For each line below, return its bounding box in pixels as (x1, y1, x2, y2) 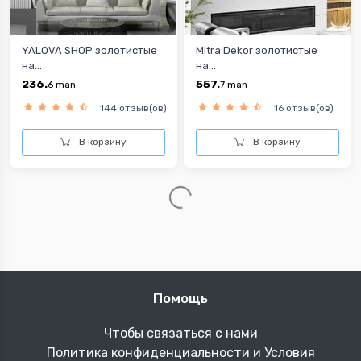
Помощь (153, 290, 208, 307)
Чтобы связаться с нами (103, 326, 258, 342)
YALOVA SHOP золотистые (22, 44, 157, 56)
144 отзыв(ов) (100, 102, 167, 114)
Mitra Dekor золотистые (196, 44, 317, 56)
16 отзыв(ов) (274, 102, 334, 114)
